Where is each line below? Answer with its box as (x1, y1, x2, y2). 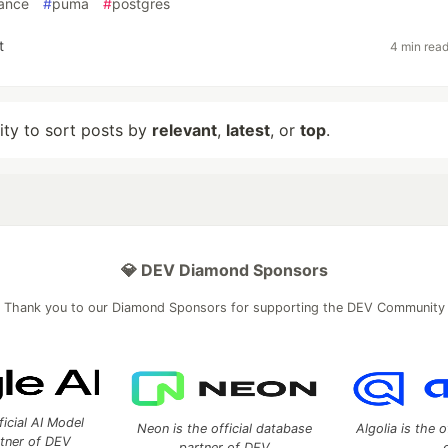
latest (226, 120, 270, 140)
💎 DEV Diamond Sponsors (120, 260, 328, 280)
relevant (152, 120, 217, 140)
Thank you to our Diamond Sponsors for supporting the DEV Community (3, 300, 445, 315)
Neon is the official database (136, 421, 312, 436)
